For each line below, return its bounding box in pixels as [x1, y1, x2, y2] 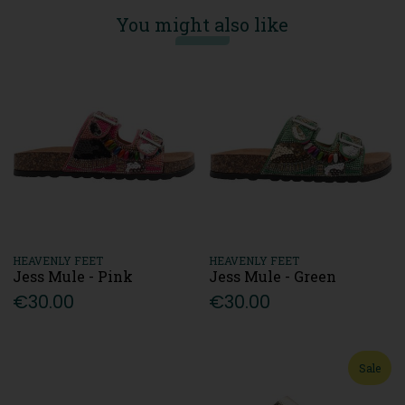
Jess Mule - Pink [13, 267, 134, 287]
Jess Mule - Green [209, 267, 337, 287]
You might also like [116, 12, 289, 36]
